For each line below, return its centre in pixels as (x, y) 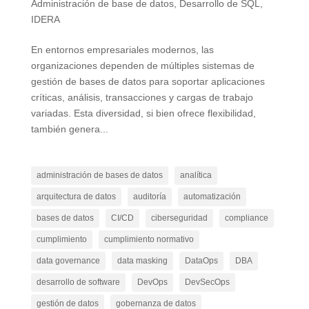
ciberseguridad (179, 218)
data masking (142, 261)
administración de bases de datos (99, 175)
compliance (246, 218)
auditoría (149, 197)
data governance (68, 261)
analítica (196, 175)
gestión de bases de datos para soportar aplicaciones (148, 81)
